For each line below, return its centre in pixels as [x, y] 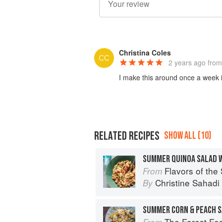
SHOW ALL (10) [188, 135]
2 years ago [187, 63]
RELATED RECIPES [127, 136]
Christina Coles [145, 53]
